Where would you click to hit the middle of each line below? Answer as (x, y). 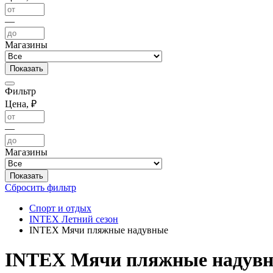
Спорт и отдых (60, 208)
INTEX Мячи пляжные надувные (99, 230)
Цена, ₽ (21, 104)
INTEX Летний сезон (74, 219)
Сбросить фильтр (41, 187)
